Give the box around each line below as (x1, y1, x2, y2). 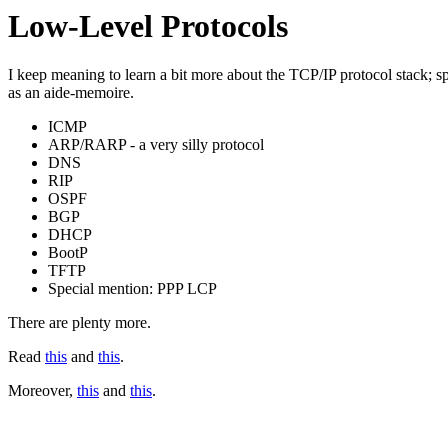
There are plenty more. (8, 314, 151, 332)
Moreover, (8, 382, 77, 400)
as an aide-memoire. (8, 84, 134, 102)
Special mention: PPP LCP (48, 280, 217, 298)
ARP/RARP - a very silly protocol (48, 136, 264, 154)
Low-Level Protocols (8, 8, 288, 44)
